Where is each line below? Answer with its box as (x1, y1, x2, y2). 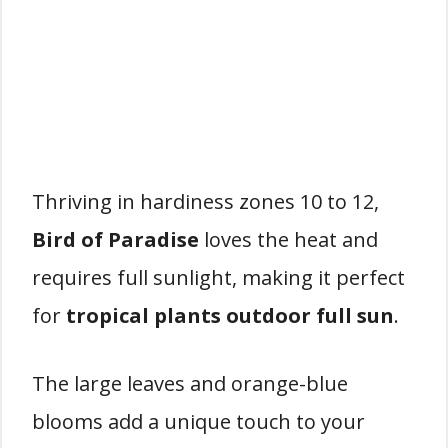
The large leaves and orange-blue (32, 370, 348, 397)
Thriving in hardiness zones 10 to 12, (32, 188, 379, 215)
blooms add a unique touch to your (32, 408, 365, 435)
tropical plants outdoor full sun (66, 302, 394, 329)
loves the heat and (199, 226, 378, 253)
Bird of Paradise (32, 226, 199, 253)
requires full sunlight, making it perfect (32, 264, 405, 291)
